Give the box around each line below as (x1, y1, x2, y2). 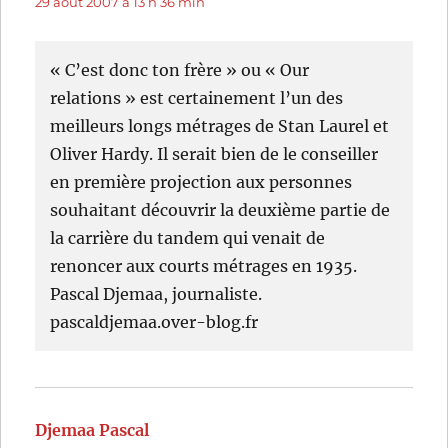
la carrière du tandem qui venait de (50, 228, 326, 249)
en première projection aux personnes (50, 172, 353, 193)
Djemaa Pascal (35, 420, 150, 441)
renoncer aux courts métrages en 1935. (50, 256, 358, 277)
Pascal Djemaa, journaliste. (50, 284, 263, 305)
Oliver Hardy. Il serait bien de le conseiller (50, 144, 379, 165)
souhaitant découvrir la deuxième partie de (50, 200, 391, 221)
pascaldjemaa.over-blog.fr (50, 312, 259, 333)
